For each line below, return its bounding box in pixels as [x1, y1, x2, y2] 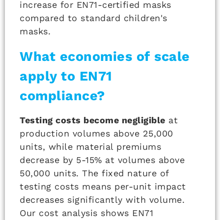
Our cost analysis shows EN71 [20, 207, 153, 218]
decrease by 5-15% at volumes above [20, 154, 185, 165]
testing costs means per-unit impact [20, 181, 186, 192]
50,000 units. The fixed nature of [20, 167, 169, 178]
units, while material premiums [20, 141, 161, 152]
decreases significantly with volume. [20, 194, 185, 205]
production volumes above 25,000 [20, 128, 173, 138]
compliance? [20, 87, 105, 104]
